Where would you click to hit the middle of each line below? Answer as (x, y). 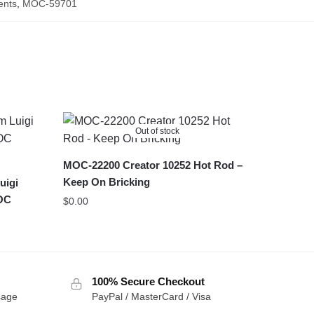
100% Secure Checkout (148, 282)
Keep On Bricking (106, 182)
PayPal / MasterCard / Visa (151, 297)
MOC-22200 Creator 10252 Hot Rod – (152, 165)
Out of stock (158, 131)
